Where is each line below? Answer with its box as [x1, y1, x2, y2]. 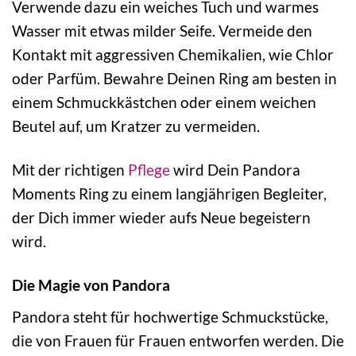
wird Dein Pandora [170, 161, 300, 180]
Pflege [128, 161, 170, 180]
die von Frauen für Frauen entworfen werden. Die [12, 331, 344, 350]
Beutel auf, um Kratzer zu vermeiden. [12, 117, 260, 136]
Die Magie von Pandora [12, 276, 170, 295]
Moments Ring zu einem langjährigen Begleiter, [12, 184, 327, 203]
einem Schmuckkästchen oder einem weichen [12, 93, 316, 112]
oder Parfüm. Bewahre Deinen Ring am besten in [12, 69, 337, 88]
